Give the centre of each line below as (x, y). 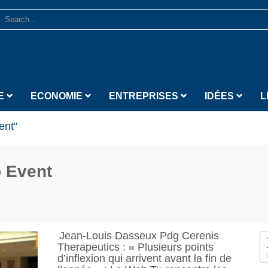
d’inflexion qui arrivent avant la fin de (144, 258)
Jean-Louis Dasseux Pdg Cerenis (139, 236)
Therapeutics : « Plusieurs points (135, 247)
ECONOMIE (58, 96)
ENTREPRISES (145, 96)
